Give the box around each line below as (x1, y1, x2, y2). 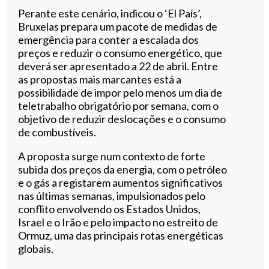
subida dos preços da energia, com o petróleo (18, 162, 228, 176)
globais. (18, 241, 54, 255)
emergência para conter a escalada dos (18, 32, 199, 46)
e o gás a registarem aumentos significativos (18, 175, 223, 189)
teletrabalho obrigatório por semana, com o (18, 98, 219, 112)
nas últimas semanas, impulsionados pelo (18, 189, 206, 202)
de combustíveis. (18, 125, 97, 139)
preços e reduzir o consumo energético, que (18, 46, 223, 59)
